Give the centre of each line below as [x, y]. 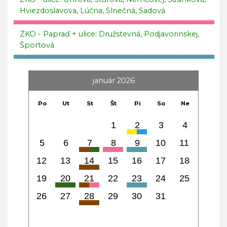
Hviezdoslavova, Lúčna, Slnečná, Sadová [92, 10]
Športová [37, 45]
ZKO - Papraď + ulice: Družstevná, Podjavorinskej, [109, 34]
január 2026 [113, 80]
